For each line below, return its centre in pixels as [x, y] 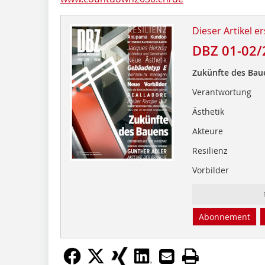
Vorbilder [210, 170]
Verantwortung [222, 92]
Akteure [207, 131]
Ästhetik [208, 111]
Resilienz [210, 150]
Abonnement [224, 216]
